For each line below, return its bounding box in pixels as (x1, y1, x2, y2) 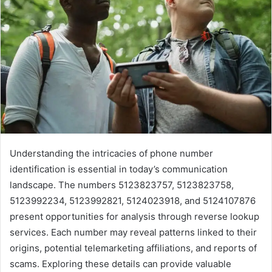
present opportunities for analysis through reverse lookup (10, 210, 259, 222)
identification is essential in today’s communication (10, 163, 228, 175)
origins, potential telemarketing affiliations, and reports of (10, 242, 257, 254)
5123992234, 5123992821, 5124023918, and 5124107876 (10, 194, 256, 206)
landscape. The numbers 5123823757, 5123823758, (10, 178, 234, 191)
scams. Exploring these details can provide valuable (10, 257, 231, 270)
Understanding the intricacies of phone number (10, 147, 213, 159)
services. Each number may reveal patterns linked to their (10, 226, 257, 238)
